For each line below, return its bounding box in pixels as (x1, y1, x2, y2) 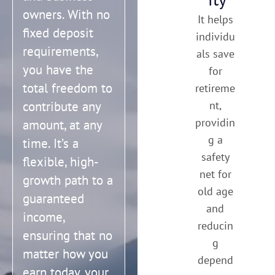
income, (23, 209, 64, 226)
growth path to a (23, 172, 113, 189)
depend (197, 253, 233, 268)
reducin (197, 219, 233, 233)
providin (195, 115, 236, 130)
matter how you (23, 246, 108, 263)
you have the (23, 61, 93, 79)
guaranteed (23, 190, 84, 207)
